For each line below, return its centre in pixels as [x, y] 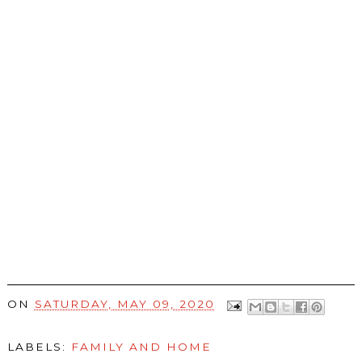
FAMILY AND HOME [141, 346]
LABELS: [39, 346]
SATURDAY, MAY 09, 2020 [124, 304]
